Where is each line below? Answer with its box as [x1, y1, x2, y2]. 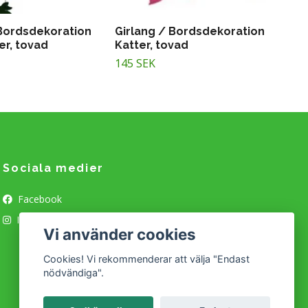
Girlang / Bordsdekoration [115, 24, 265, 38]
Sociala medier [3, 161, 104, 175]
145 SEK [115, 55, 155, 71]
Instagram [14, 212, 63, 226]
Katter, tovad [115, 38, 188, 52]
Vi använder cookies [43, 224, 197, 243]
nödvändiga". [43, 267, 104, 279]
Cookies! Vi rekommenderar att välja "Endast [43, 253, 250, 265]
